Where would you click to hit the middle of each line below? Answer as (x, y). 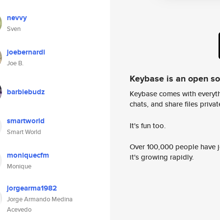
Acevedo (19, 209)
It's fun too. (148, 125)
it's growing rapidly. (162, 157)
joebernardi (26, 52)
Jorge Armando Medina (40, 199)
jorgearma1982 (32, 188)
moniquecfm (28, 155)
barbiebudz (26, 92)
